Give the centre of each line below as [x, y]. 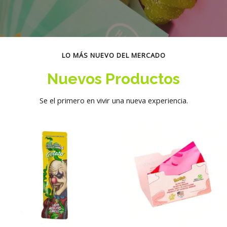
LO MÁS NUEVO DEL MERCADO [113, 55]
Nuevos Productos [113, 79]
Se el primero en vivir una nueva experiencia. [113, 101]
